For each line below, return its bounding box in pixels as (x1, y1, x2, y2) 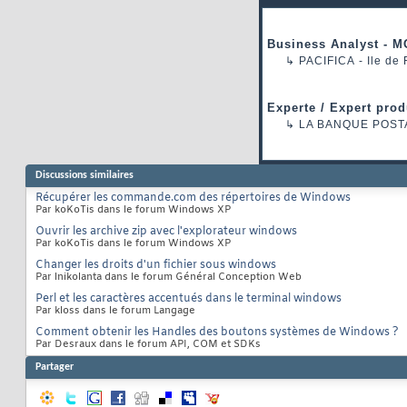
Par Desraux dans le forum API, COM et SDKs (35, 337, 261, 351)
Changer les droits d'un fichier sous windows (35, 257, 276, 273)
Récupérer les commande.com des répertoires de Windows (35, 190, 351, 205)
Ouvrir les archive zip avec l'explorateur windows (35, 223, 297, 239)
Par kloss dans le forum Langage (35, 303, 195, 317)
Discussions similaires (35, 169, 134, 181)
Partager (35, 361, 74, 372)
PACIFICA (299, 54, 355, 67)
